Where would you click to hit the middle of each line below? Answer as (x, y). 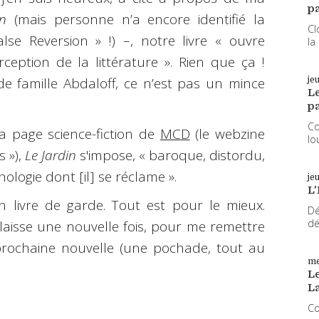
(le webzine (228, 134)
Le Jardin (51, 155)
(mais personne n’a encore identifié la (136, 20)
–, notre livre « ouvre (194, 41)
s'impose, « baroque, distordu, (171, 155)
